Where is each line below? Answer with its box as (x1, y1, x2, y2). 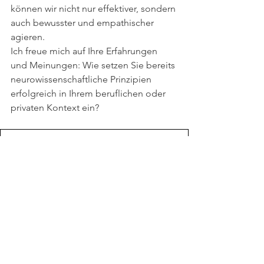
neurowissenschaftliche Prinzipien (11, 73, 154, 85)
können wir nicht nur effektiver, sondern (11, 2, 178, 14)
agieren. (11, 31, 45, 42)
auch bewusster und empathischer (11, 16, 156, 28)
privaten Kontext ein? (11, 101, 99, 113)
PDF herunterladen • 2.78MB (35, 153, 141, 164)
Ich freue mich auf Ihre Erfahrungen (11, 45, 160, 57)
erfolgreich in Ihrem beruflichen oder (11, 87, 168, 99)
